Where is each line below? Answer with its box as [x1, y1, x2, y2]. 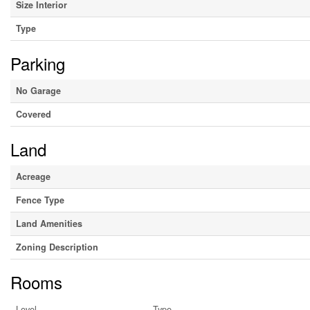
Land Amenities [16, 217, 82, 230]
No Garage [16, 84, 61, 98]
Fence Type [16, 194, 64, 207]
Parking [10, 51, 65, 76]
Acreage [16, 170, 51, 183]
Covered [16, 108, 51, 121]
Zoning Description [16, 241, 98, 254]
